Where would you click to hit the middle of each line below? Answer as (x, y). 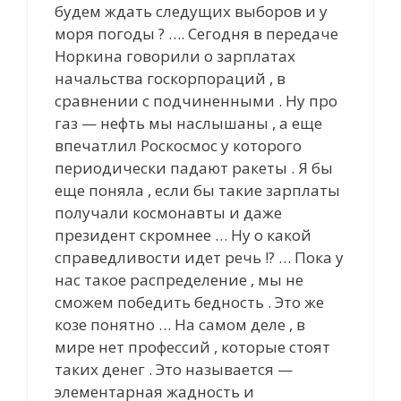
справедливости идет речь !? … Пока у (199, 257)
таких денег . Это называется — (174, 369)
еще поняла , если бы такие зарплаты (197, 190)
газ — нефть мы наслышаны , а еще (188, 123)
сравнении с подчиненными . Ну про (196, 100)
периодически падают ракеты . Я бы (194, 167)
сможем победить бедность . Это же (189, 302)
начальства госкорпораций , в (170, 78)
